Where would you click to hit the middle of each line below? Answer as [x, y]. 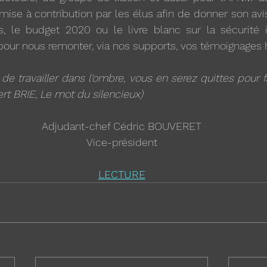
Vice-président [122, 142]
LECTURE [122, 175]
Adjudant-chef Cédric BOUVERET [122, 126]
